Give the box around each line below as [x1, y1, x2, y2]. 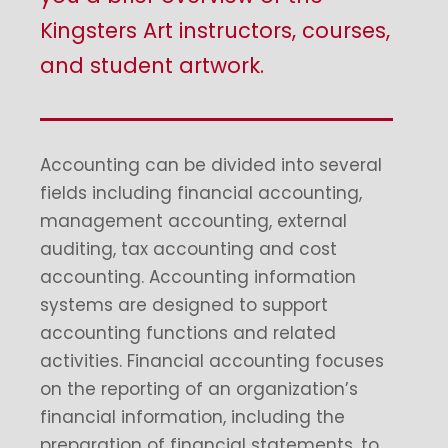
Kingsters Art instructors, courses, [40, 16, 390, 45]
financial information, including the [40, 405, 345, 429]
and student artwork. [40, 51, 264, 80]
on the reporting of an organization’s [40, 377, 358, 401]
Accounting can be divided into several [40, 153, 382, 177]
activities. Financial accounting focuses [40, 349, 384, 373]
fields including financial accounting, [40, 181, 362, 205]
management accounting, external [40, 209, 347, 233]
